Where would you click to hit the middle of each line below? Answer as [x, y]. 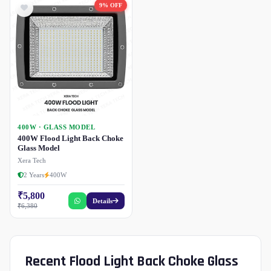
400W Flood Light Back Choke [70, 139]
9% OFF [111, 5]
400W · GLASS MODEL [57, 128]
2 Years [34, 175]
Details [103, 201]
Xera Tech [32, 161]
